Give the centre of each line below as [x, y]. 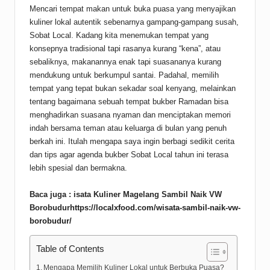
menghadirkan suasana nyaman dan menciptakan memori [130, 115]
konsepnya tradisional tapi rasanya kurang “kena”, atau [125, 49]
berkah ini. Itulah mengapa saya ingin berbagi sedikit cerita [132, 142]
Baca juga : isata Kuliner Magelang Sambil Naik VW [126, 195]
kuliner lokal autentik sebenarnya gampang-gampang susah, [134, 22]
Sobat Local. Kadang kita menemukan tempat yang [119, 36]
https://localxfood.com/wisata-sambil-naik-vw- [155, 208]
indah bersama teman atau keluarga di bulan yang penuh [128, 128]
